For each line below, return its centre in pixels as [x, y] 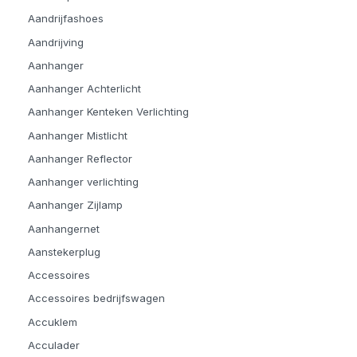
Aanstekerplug [64, 251]
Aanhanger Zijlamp [75, 205]
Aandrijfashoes [66, 19]
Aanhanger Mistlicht [78, 135]
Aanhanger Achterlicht [84, 89]
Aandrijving [56, 42]
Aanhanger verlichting [83, 182]
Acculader [54, 345]
